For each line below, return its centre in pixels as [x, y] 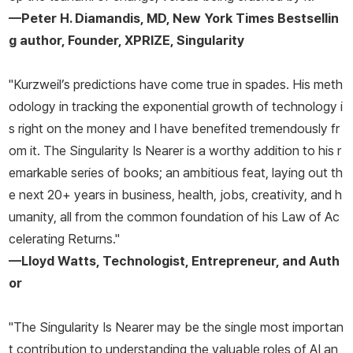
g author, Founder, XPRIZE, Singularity [126, 41]
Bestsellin [308, 19]
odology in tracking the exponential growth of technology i [176, 107]
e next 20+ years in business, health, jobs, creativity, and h [175, 195]
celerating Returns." [64, 239]
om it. [26, 151]
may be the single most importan [249, 327]
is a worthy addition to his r [262, 151]
